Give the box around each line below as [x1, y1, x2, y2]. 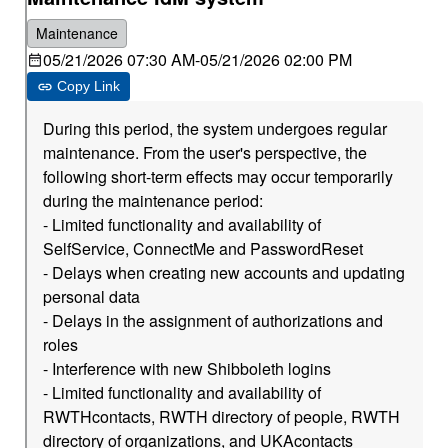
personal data [43, 285, 141, 308]
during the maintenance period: [43, 189, 264, 212]
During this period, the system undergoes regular [43, 117, 388, 140]
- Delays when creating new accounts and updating [43, 261, 406, 284]
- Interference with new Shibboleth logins [43, 357, 332, 380]
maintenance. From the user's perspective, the [43, 141, 368, 164]
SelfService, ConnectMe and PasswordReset [43, 237, 364, 260]
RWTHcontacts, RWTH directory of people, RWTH [43, 405, 401, 428]
